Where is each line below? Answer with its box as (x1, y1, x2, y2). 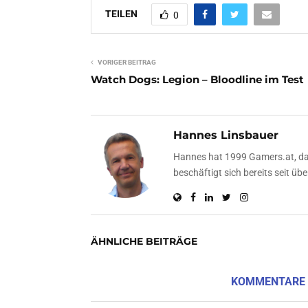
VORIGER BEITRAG (98, 58, 156, 66)
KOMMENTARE (231, 274, 306, 288)
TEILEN (105, 8, 137, 19)
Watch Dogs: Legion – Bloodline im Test (91, 72, 304, 86)
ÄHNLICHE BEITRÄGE (91, 234, 197, 247)
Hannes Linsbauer (173, 128, 278, 142)
